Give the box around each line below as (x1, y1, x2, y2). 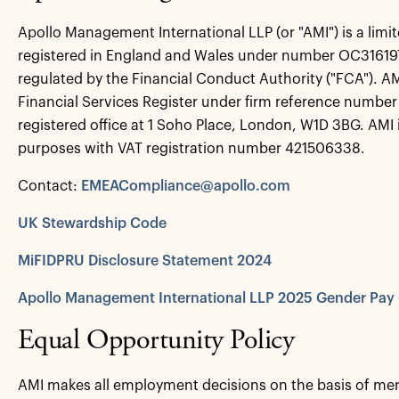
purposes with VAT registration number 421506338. (17, 142, 369, 156)
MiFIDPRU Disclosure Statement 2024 (17, 254, 272, 268)
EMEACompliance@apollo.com (80, 179, 290, 193)
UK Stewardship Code (17, 216, 167, 231)
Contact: (17, 179, 81, 193)
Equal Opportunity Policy (17, 328, 295, 356)
